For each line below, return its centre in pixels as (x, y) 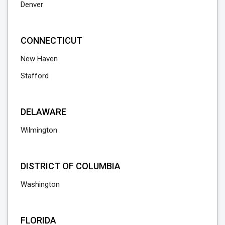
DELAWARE (43, 111)
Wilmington (39, 130)
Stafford (35, 76)
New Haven (39, 59)
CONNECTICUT (51, 40)
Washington (40, 184)
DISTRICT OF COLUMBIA (71, 166)
